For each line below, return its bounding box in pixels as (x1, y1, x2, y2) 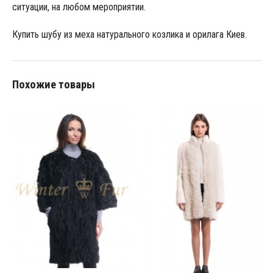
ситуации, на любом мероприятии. (12, 1, 146, 13)
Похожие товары (12, 78, 95, 92)
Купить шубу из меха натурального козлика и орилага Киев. (12, 29, 247, 41)
